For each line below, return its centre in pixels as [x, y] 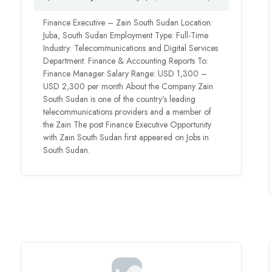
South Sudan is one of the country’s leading [120, 99]
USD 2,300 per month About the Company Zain [128, 87]
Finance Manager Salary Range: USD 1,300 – [125, 74]
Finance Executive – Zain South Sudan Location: [128, 23]
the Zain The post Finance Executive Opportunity [127, 125]
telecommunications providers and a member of [127, 112]
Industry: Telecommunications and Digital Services [131, 48]
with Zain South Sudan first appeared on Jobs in [126, 138]
